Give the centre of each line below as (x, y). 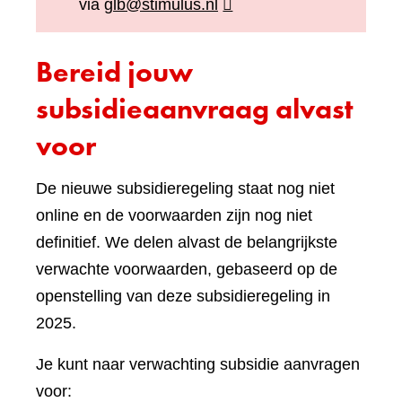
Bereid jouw (114, 73)
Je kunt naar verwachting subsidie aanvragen (198, 365)
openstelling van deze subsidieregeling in (183, 297)
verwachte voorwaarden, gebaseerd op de (187, 270)
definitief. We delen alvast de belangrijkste (187, 243)
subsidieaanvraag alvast (195, 109)
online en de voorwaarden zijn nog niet (174, 216)
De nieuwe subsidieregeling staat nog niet (185, 189)
